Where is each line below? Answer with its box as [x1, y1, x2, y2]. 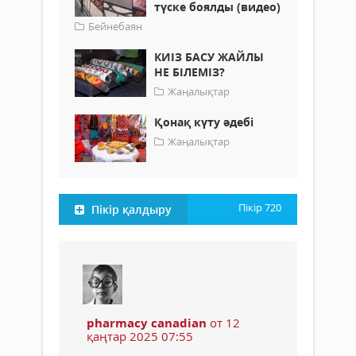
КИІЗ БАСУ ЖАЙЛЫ [154, 48, 264, 64]
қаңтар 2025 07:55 [87, 327, 193, 344]
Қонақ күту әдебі [154, 114, 253, 130]
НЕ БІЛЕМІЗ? [154, 64, 225, 79]
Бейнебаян [88, 18, 142, 33]
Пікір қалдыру [88, 201, 172, 217]
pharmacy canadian [87, 314, 207, 331]
